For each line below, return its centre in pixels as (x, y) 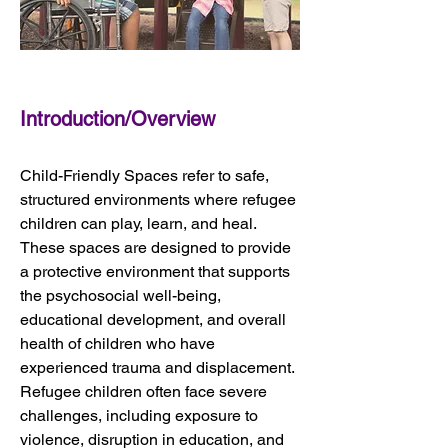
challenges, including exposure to (141, 415)
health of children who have (119, 343)
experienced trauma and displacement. (159, 367)
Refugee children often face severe (145, 391)
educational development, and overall (155, 319)
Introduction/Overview (117, 119)
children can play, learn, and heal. (140, 223)
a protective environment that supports (157, 271)
